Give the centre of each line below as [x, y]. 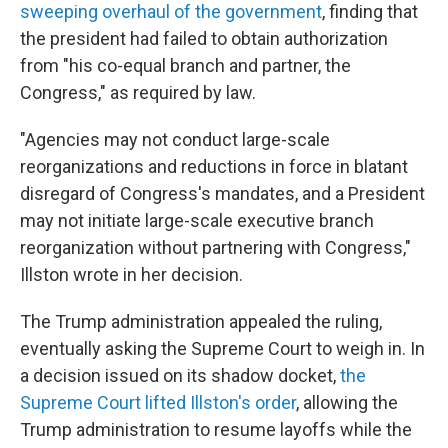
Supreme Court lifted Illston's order [158, 402]
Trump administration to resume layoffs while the [216, 429]
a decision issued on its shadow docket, [180, 375]
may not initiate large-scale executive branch [197, 220]
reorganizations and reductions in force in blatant [214, 166]
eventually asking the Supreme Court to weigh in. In [222, 348]
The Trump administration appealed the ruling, [201, 321]
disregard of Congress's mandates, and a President [222, 193]
